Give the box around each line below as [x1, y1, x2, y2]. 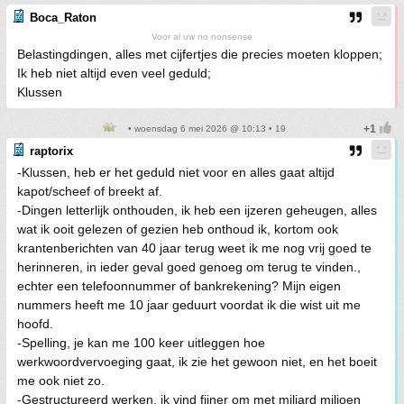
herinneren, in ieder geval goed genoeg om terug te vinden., [17, 260, 361, 274]
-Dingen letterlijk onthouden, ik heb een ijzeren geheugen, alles [17, 203, 377, 217]
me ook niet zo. [17, 373, 105, 388]
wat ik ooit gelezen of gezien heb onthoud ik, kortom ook [17, 222, 338, 236]
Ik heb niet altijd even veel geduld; [17, 66, 211, 80]
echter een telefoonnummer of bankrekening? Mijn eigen [17, 279, 341, 293]
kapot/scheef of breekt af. [17, 184, 162, 198]
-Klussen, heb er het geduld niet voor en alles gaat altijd [17, 165, 335, 179]
